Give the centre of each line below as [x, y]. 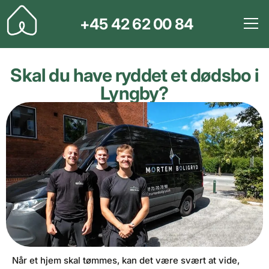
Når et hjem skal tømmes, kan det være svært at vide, [126, 260]
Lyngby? [134, 93]
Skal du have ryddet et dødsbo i [134, 75]
